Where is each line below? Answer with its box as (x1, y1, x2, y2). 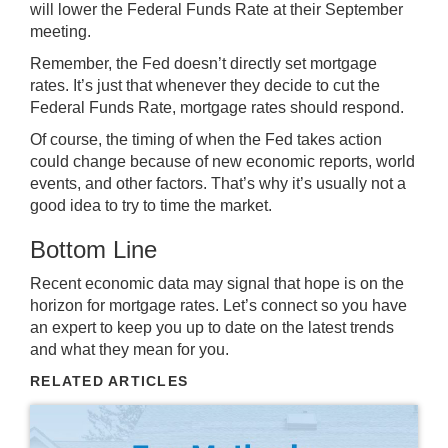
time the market (160, 196, 268, 214)
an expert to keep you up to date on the (30, 318, 308, 336)
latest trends (308, 318, 394, 336)
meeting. (30, 22, 91, 40)
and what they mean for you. (30, 340, 229, 358)
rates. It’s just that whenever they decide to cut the (30, 76, 380, 94)
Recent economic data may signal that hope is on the (30, 274, 404, 292)
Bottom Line (30, 235, 157, 263)
